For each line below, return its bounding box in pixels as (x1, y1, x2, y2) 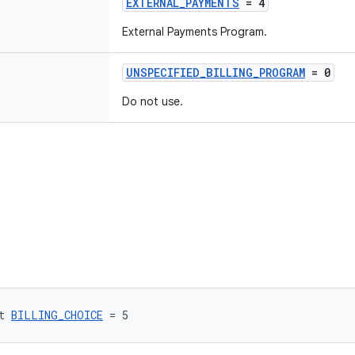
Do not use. (122, 94, 183, 109)
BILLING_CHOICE (11, 307, 103, 323)
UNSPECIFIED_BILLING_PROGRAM (126, 65, 305, 80)
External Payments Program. (122, 25, 267, 39)
